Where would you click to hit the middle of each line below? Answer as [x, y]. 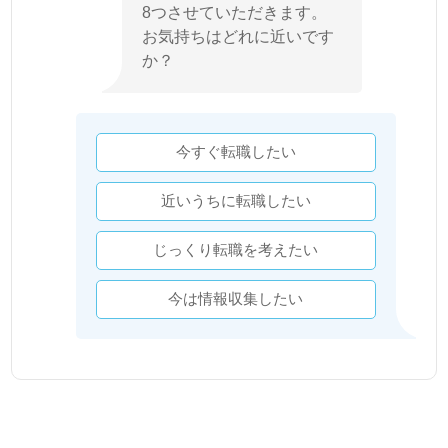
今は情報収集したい [236, 298]
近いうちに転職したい [235, 200]
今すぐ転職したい [235, 151]
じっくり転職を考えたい [236, 249]
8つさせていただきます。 [235, 12]
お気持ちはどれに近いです [238, 36]
